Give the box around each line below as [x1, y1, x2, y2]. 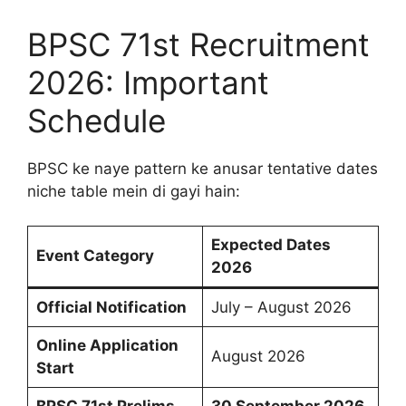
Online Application [35, 336, 179, 354]
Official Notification [35, 298, 187, 316]
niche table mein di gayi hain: [27, 181, 240, 200]
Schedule [27, 101, 166, 140]
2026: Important [27, 63, 269, 101]
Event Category [35, 246, 154, 265]
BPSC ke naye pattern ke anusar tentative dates [27, 159, 378, 178]
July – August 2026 [210, 298, 352, 316]
